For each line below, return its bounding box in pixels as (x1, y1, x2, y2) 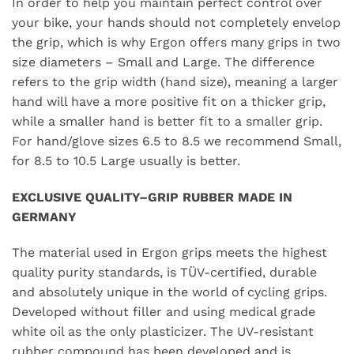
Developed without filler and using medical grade (12, 304, 315, 320)
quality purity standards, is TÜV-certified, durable (12, 265, 317, 281)
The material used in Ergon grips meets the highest (12, 245, 327, 261)
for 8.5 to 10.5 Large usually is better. (12, 153, 240, 168)
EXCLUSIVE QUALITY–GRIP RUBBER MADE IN (12, 189, 292, 205)
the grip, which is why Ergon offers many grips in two (12, 34, 341, 50)
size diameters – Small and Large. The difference (12, 54, 314, 70)
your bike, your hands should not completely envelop (12, 14, 341, 30)
